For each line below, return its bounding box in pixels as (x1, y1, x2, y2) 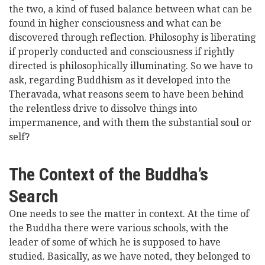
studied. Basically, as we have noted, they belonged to (9, 251, 250, 262)
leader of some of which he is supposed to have (9, 237, 221, 248)
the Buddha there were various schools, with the (9, 222, 228, 234)
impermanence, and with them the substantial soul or (9, 117, 251, 128)
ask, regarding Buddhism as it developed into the (9, 75, 231, 86)
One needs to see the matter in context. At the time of (9, 208, 249, 219)
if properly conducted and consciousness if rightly (9, 46, 234, 57)
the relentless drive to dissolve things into (9, 103, 197, 114)
